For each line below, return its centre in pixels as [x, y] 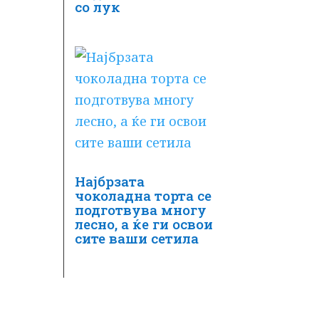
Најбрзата [110, 181]
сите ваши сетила [137, 238]
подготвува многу [141, 209]
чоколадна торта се [143, 195]
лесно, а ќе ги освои [144, 224]
